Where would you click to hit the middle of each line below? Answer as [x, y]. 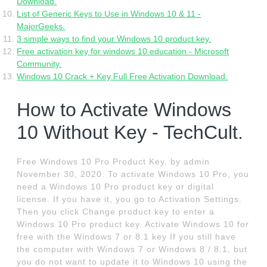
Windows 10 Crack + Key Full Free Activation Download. [122, 77]
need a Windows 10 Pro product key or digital [116, 187]
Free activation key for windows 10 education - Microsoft [123, 52]
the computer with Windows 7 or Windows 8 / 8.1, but [132, 249]
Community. [39, 64]
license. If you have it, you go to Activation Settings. [130, 199]
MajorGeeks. [41, 27]
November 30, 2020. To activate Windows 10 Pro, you [133, 174]
